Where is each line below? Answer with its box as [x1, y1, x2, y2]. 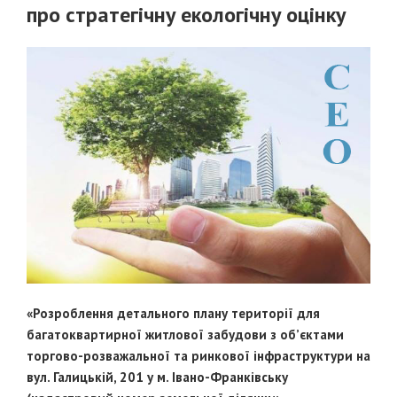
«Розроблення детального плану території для [27, 305, 320, 323]
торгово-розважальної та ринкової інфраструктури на [27, 347, 370, 365]
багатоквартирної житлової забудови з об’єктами [27, 326, 344, 344]
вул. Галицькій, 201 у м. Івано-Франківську [27, 369, 288, 386]
